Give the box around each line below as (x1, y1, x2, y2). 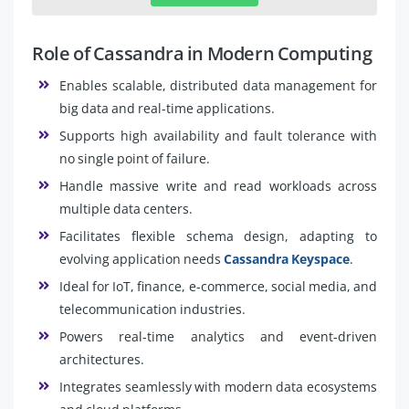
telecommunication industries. (59, 299, 246, 318)
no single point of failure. (59, 149, 210, 167)
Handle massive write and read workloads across (59, 176, 377, 194)
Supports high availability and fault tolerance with (59, 126, 377, 144)
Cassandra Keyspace (224, 249, 350, 267)
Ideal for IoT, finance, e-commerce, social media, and (59, 277, 377, 295)
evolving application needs (59, 249, 224, 267)
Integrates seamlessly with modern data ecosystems (59, 377, 377, 395)
